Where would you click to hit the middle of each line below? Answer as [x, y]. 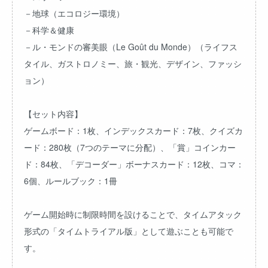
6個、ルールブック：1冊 [71, 181]
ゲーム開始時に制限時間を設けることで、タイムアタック [133, 214]
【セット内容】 [53, 114]
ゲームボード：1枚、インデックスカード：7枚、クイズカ [133, 130]
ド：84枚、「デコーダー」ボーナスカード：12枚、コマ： [134, 164]
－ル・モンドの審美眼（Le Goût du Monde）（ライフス [131, 47]
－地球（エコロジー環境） [74, 13]
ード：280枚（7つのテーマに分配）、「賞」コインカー [130, 147]
